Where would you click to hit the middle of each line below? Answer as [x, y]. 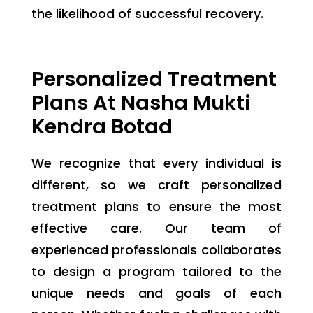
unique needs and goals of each [156, 293]
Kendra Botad [102, 126]
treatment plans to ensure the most [156, 206]
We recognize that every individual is [156, 163]
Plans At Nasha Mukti [141, 102]
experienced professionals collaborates [156, 249]
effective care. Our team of [156, 228]
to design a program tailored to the [156, 271]
